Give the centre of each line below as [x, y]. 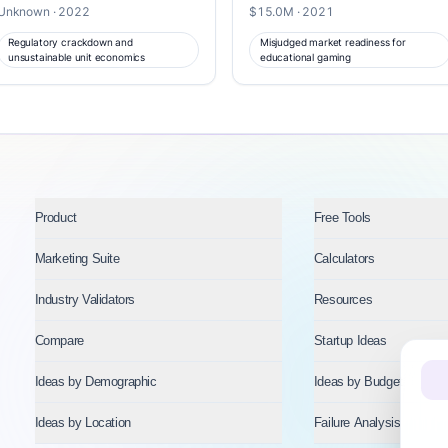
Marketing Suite [77, 258]
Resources [343, 299]
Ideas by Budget [358, 381]
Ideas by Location [82, 422]
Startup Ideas [350, 340]
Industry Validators [85, 299]
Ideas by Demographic [95, 381]
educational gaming [305, 57]
